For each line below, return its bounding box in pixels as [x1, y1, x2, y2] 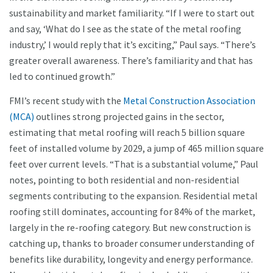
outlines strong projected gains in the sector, [34, 110, 224, 123]
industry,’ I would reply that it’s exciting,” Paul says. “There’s [9, 38, 256, 51]
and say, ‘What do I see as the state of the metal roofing [9, 23, 241, 35]
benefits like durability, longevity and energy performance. [9, 253, 253, 266]
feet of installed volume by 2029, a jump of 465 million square [9, 142, 264, 155]
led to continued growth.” [9, 70, 117, 83]
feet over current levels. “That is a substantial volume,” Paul [9, 158, 258, 171]
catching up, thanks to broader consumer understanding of [9, 237, 255, 250]
